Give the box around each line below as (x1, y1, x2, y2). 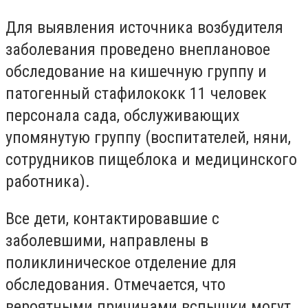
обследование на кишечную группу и (5, 61, 267, 81)
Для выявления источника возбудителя (5, 17, 283, 37)
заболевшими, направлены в (5, 230, 208, 250)
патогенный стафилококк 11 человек (5, 83, 267, 103)
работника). (5, 171, 90, 191)
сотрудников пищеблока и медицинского (5, 149, 297, 169)
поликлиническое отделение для (5, 252, 236, 272)
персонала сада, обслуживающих (5, 105, 240, 125)
